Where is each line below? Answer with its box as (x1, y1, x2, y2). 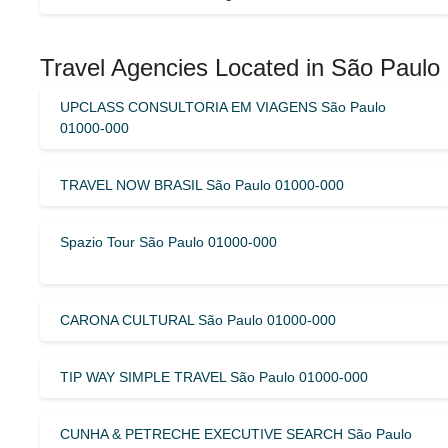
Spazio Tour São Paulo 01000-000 (60, 233, 277, 250)
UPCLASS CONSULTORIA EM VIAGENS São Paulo (60, 98, 386, 115)
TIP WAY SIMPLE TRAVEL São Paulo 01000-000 (60, 368, 368, 385)
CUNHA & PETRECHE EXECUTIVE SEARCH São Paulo (60, 425, 412, 442)
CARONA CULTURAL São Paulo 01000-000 (60, 311, 336, 328)
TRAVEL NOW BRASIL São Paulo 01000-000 (60, 176, 344, 193)
